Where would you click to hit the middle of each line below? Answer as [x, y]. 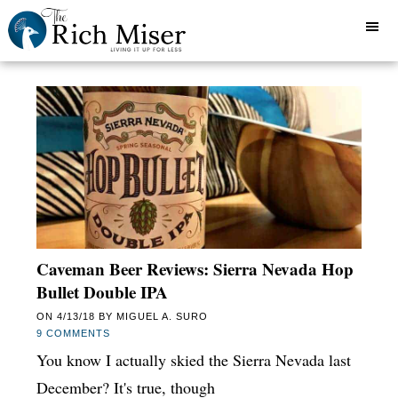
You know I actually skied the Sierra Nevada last [193, 360]
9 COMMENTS [73, 334]
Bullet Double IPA [102, 292]
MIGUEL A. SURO [162, 317]
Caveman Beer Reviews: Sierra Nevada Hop [195, 269]
